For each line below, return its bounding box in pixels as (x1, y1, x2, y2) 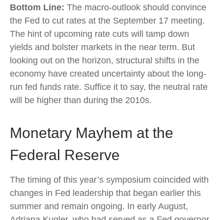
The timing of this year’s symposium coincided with (10, 175, 209, 185)
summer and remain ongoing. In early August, (10, 201, 188, 211)
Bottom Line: (10, 2, 64, 12)
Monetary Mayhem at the (10, 125, 173, 141)
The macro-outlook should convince (64, 2, 206, 12)
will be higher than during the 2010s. (10, 95, 152, 105)
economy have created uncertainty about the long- (10, 69, 206, 79)
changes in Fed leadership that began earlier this (10, 188, 201, 198)
